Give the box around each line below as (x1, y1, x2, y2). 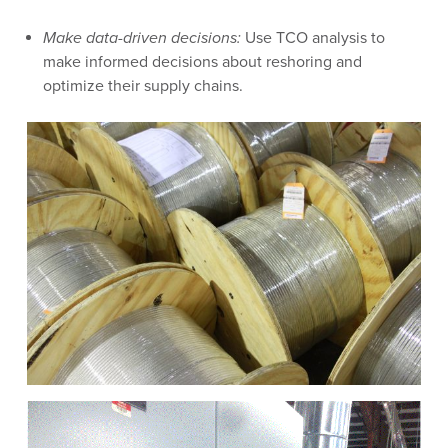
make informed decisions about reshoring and (42, 51, 362, 72)
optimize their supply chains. (42, 75, 247, 96)
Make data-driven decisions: (42, 27, 241, 48)
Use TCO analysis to (240, 27, 385, 48)
